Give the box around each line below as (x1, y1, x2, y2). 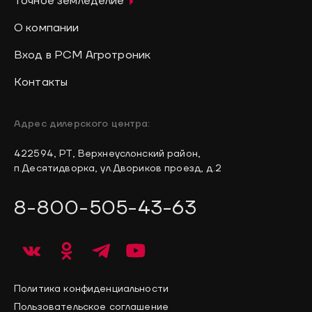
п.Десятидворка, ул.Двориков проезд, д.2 (14, 162, 221, 175)
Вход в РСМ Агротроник (14, 48, 151, 62)
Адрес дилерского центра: (14, 118, 150, 130)
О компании (14, 21, 79, 35)
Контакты (14, 75, 68, 89)
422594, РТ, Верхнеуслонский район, (14, 148, 201, 160)
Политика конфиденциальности (14, 283, 169, 295)
